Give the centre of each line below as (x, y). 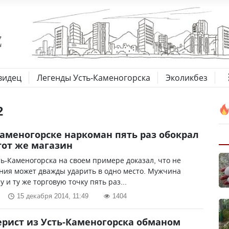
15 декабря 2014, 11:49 (53, 196)
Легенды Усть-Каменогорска (94, 78)
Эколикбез (187, 78)
